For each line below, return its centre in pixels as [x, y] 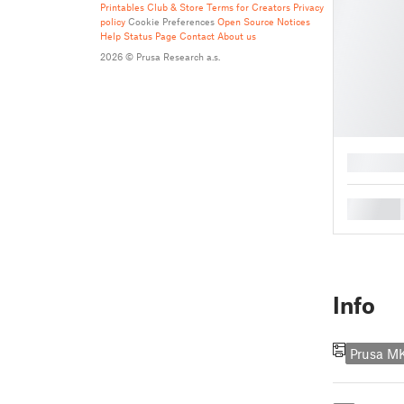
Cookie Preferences [171, 21]
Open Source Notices [264, 21]
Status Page [150, 36]
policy [113, 21]
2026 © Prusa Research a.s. [160, 56]
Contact [197, 36]
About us [237, 36]
